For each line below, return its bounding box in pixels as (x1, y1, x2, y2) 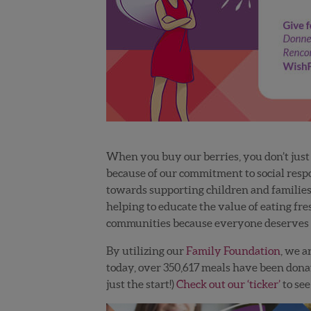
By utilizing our (106, 244, 186, 257)
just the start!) (106, 278, 176, 290)
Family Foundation (185, 244, 280, 257)
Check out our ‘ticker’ (176, 278, 280, 290)
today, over (106, 261, 163, 274)
